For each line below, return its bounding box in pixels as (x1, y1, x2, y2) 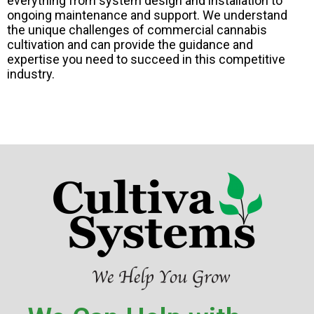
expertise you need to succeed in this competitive (7, 52, 285, 67)
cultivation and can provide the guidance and (7, 37, 253, 53)
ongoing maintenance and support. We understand (7, 8, 287, 23)
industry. (7, 67, 55, 82)
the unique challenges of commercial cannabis (7, 22, 267, 38)
